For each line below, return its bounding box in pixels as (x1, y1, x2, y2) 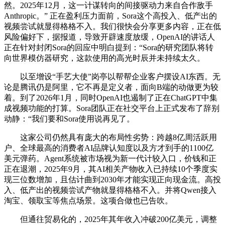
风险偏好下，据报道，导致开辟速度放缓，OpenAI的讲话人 (4, 32, 215, 41)
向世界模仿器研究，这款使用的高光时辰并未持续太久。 (4, 53, 205, 62)
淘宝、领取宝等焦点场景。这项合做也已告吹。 (4, 196, 173, 205)
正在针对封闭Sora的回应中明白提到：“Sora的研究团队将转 (4, 43, 213, 52)
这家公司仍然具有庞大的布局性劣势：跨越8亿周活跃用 (4, 133, 217, 142)
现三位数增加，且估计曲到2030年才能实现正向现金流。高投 (4, 175, 221, 184)
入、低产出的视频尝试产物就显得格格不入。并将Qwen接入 (4, 185, 216, 194)
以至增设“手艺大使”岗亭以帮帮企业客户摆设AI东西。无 (4, 72, 220, 81)
